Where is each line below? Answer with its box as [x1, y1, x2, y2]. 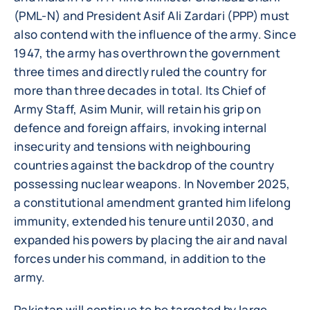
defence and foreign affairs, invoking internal [14, 120, 267, 136]
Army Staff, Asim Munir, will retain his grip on [14, 101, 261, 117]
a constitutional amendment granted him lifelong [14, 194, 291, 210]
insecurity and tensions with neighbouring [14, 138, 250, 154]
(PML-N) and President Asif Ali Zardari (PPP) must [14, 8, 290, 24]
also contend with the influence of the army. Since [14, 26, 296, 42]
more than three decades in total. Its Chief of [14, 82, 266, 98]
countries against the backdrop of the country [14, 157, 275, 173]
